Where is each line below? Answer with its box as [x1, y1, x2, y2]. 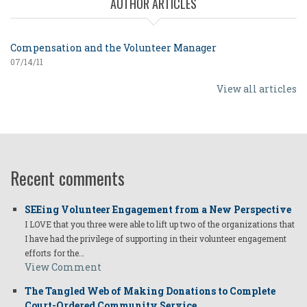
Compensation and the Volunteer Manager [10, 41, 217, 55]
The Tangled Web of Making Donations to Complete [25, 284, 275, 298]
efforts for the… [25, 247, 84, 259]
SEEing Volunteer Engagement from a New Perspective [25, 203, 291, 217]
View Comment [25, 260, 101, 274]
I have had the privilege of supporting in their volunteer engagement [25, 233, 286, 245]
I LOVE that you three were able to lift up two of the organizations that [25, 219, 295, 230]
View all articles [217, 82, 297, 96]
